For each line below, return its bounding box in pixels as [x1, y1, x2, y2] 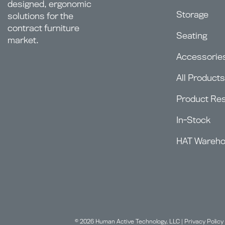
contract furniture [8, 22, 79, 33]
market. [8, 34, 39, 45]
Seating [176, 30, 207, 41]
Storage [176, 9, 208, 20]
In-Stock [176, 115, 210, 126]
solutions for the [8, 10, 73, 21]
